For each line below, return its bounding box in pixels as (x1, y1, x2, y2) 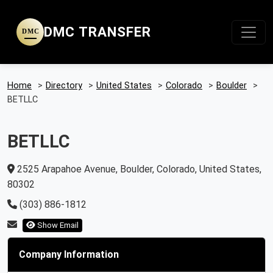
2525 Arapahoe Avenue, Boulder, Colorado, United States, (15, 163, 261, 175)
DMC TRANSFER (44, 24, 151, 40)
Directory (46, 80, 82, 91)
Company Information (19, 249, 119, 260)
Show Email (35, 221, 79, 230)
